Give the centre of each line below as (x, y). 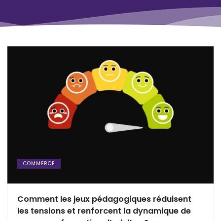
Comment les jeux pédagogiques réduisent (104, 199)
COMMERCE (39, 164)
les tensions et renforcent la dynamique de (104, 211)
